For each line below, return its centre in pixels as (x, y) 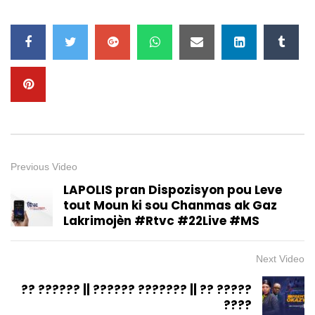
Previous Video (44, 166)
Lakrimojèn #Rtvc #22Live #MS (161, 220)
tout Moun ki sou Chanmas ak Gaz (170, 205)
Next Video (280, 258)
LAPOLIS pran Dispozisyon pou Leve (173, 189)
